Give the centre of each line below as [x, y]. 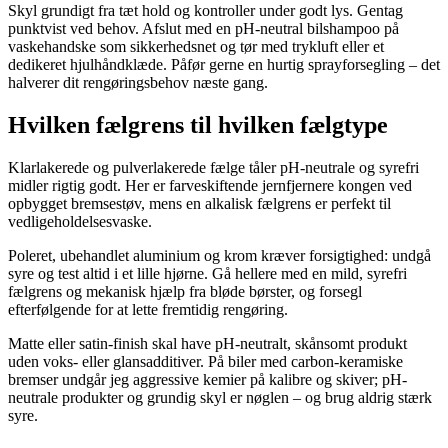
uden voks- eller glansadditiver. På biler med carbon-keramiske [205, 361]
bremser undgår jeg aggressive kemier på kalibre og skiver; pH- [207, 379]
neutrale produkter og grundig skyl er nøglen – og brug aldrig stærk [220, 397]
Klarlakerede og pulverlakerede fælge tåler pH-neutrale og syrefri [213, 167]
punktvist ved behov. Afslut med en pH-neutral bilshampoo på [203, 28]
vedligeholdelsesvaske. [80, 221]
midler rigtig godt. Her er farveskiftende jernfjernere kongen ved [210, 185]
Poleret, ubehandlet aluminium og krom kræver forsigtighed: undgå [219, 255]
